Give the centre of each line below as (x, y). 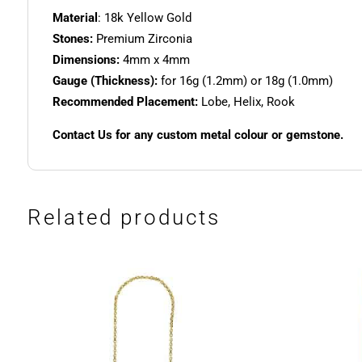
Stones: (72, 39)
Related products (124, 218)
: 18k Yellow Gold (144, 18)
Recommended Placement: (125, 102)
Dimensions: (86, 60)
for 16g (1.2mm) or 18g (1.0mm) (245, 81)
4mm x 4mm (154, 60)
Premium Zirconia (142, 39)
